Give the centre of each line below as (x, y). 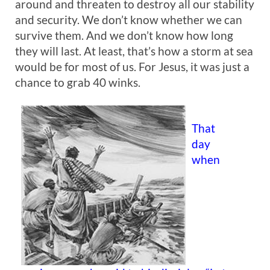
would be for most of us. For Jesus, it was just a (132, 67)
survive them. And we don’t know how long (124, 35)
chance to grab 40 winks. (78, 82)
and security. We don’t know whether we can (129, 20)
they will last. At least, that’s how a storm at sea (134, 51)
